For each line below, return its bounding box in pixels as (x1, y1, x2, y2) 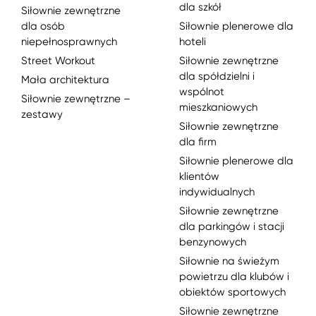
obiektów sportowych (179, 285, 286, 298)
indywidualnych (179, 185, 255, 198)
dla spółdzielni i (179, 69, 255, 83)
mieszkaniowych (179, 100, 257, 114)
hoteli (179, 35, 206, 48)
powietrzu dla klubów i (179, 269, 289, 283)
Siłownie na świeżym (179, 254, 279, 267)
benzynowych (179, 235, 246, 248)
